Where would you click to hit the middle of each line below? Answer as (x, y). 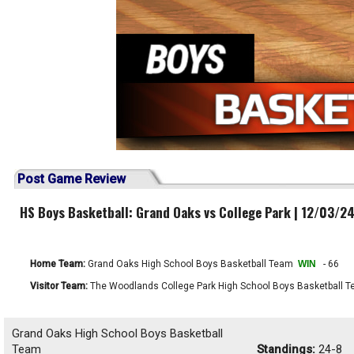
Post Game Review (70, 179)
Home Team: (58, 264)
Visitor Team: (59, 286)
